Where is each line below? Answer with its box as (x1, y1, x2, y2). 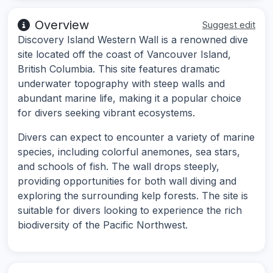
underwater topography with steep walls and (18, 77, 225, 90)
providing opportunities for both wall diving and (18, 175, 236, 188)
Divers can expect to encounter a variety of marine (18, 131, 255, 144)
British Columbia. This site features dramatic (18, 63, 220, 76)
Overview (35, 18, 89, 33)
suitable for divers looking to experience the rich (18, 204, 242, 217)
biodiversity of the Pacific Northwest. (18, 219, 188, 232)
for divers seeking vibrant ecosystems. (18, 107, 195, 119)
